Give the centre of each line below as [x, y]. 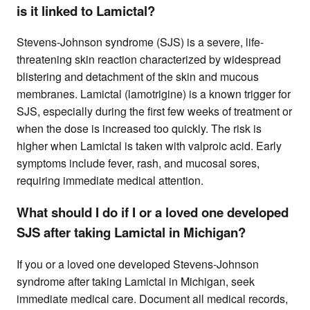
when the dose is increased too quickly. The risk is [139, 129]
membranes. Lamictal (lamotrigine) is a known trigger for [154, 94]
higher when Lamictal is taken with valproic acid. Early [149, 146]
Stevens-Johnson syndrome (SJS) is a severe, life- [140, 42]
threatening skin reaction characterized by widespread [149, 60]
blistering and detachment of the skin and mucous [138, 77]
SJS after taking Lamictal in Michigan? [131, 232]
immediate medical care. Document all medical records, [152, 298]
